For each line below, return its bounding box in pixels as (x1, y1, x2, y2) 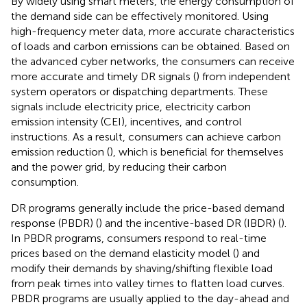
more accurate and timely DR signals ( (11, 69, 196, 83)
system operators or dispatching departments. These (11, 84, 268, 98)
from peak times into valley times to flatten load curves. (11, 276, 284, 290)
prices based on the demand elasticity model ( (11, 246, 236, 260)
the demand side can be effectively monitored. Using (11, 9, 269, 23)
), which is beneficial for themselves (110, 145, 284, 158)
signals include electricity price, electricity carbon (11, 99, 251, 113)
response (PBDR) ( (11, 216, 99, 230)
